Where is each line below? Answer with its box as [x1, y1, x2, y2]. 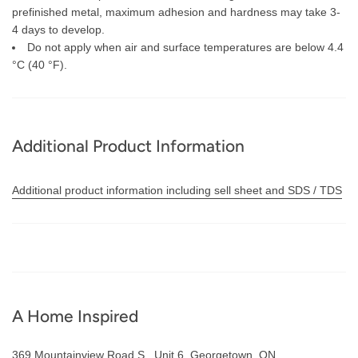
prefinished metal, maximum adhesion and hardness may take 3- [12, 6, 340, 19]
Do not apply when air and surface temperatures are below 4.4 [27, 41, 344, 54]
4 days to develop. [12, 23, 105, 37]
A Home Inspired [12, 306, 138, 327]
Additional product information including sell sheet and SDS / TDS [12, 184, 342, 197]
